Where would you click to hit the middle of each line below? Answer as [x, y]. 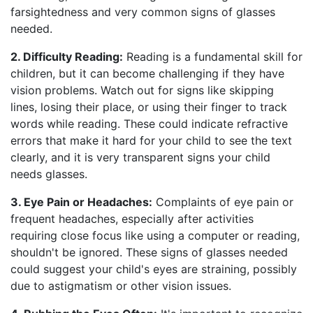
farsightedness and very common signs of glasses [143, 12]
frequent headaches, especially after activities [132, 219]
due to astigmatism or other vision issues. [121, 286]
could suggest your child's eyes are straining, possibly [154, 269]
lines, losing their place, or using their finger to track [149, 107]
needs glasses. [49, 174]
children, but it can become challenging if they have [147, 74]
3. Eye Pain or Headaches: [81, 202]
